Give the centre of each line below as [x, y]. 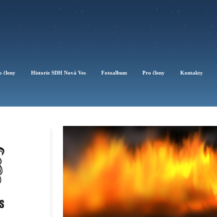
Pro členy [154, 73]
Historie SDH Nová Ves [58, 73]
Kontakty [192, 73]
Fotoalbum [114, 73]
